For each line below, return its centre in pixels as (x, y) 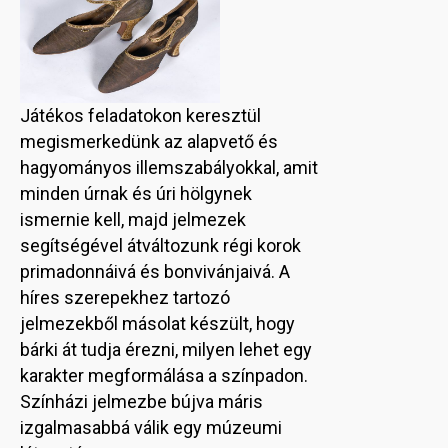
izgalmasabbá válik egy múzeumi (151, 428)
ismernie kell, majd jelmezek (133, 220)
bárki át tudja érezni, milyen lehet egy (166, 350)
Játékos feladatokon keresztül (140, 116)
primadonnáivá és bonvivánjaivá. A (155, 272)
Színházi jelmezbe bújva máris (141, 402)
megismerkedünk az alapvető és (149, 142)
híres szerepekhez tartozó (125, 298)
